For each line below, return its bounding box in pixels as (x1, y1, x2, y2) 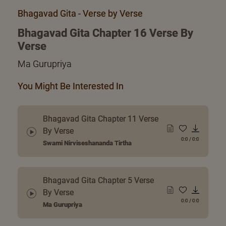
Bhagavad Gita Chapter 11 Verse (43, 114, 158, 124)
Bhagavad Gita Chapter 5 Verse (43, 176, 154, 186)
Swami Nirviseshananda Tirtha (43, 139, 132, 147)
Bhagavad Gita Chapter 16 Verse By (18, 27, 193, 40)
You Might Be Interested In (18, 81, 124, 92)
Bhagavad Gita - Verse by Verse (18, 8, 143, 19)
